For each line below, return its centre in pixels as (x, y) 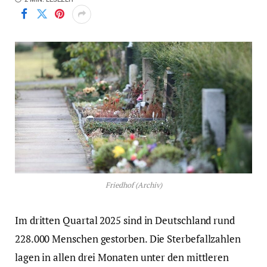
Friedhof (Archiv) (133, 185)
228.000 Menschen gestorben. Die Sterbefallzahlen (128, 238)
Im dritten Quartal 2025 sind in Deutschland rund (125, 220)
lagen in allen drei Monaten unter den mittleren (122, 257)
